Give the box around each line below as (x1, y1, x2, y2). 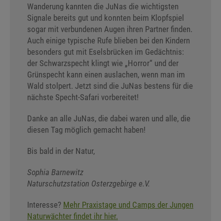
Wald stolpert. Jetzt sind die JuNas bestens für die (27, 80, 193, 91)
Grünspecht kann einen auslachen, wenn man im (27, 69, 185, 79)
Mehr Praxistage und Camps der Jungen (63, 199, 193, 210)
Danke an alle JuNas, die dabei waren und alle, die (27, 113, 190, 123)
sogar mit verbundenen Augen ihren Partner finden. (27, 24, 192, 34)
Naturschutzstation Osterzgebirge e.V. (27, 178, 154, 188)
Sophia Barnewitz (27, 167, 107, 177)
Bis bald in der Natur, (27, 146, 95, 156)
